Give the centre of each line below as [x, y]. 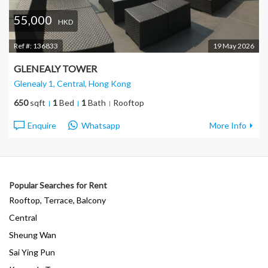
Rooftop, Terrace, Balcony [57, 200]
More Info [228, 125]
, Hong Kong [108, 83]
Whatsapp [101, 125]
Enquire [42, 125]
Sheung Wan [33, 235]
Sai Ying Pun [32, 252]
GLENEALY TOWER [55, 68]
